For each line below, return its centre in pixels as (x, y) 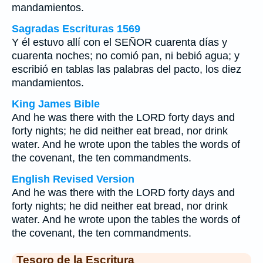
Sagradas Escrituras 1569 (76, 29)
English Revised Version (73, 179)
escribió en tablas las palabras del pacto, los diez (127, 69)
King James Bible (56, 104)
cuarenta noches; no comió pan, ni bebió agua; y (126, 56)
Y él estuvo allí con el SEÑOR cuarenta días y (119, 42)
